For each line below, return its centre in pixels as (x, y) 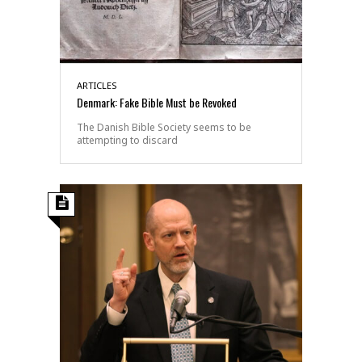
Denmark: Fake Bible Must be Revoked (157, 102)
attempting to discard (127, 140)
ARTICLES (97, 85)
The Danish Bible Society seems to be (164, 127)
